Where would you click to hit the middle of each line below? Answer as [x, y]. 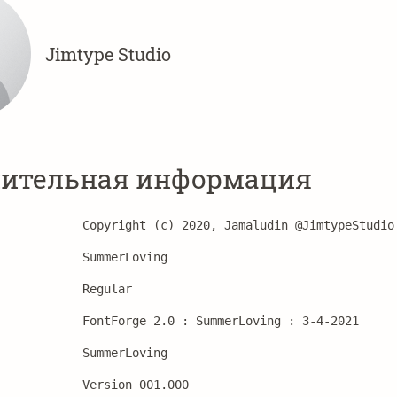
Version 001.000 [139, 385]
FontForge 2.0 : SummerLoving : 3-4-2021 [221, 321]
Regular [107, 289]
